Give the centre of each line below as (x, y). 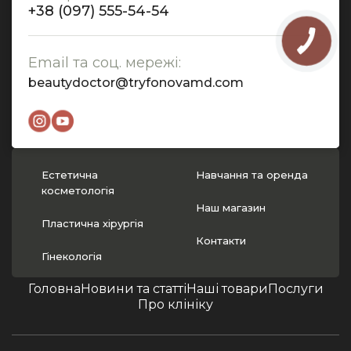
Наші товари (227, 288)
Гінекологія (72, 256)
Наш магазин (230, 207)
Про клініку (175, 304)
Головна (54, 288)
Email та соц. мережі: (105, 62)
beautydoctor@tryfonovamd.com (136, 82)
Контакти (221, 240)
